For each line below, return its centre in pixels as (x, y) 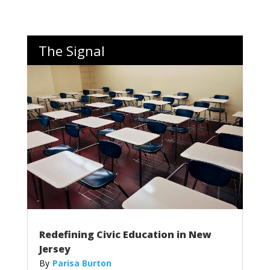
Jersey (55, 249)
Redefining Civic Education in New (125, 235)
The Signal (71, 51)
